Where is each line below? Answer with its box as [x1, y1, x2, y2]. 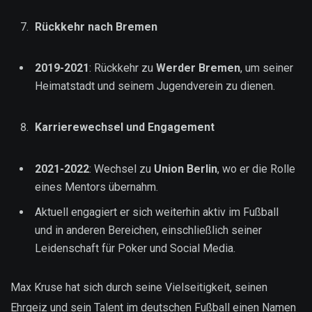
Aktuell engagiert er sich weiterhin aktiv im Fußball [35, 205, 279, 219]
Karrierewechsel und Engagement [35, 120, 214, 134]
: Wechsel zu [89, 162, 154, 175]
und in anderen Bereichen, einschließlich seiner [35, 223, 262, 237]
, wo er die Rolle [217, 162, 295, 175]
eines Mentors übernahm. [35, 180, 158, 194]
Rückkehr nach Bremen [35, 19, 157, 33]
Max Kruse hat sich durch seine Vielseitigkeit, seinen [10, 280, 267, 294]
